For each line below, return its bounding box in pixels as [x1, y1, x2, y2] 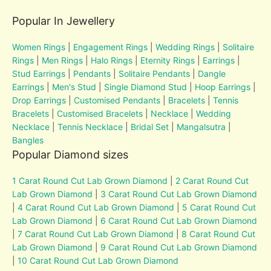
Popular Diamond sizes [12, 148, 129, 161]
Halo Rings [91, 54, 133, 65]
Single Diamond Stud [104, 81, 188, 92]
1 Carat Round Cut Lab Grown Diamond [12, 175, 168, 186]
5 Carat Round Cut [182, 201, 256, 212]
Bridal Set [131, 121, 169, 132]
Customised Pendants [74, 94, 161, 105]
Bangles [12, 134, 44, 145]
